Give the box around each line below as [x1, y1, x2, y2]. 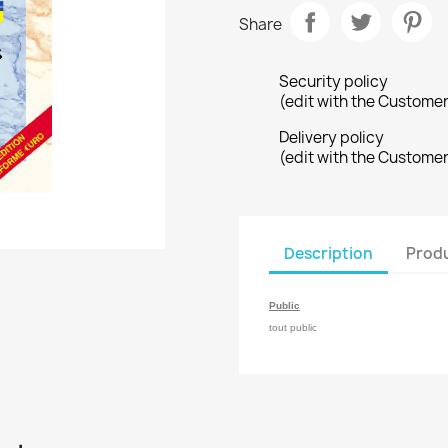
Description [284, 242, 373, 264]
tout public [269, 322, 317, 334]
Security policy [279, 71, 388, 93]
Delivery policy [279, 127, 384, 149]
